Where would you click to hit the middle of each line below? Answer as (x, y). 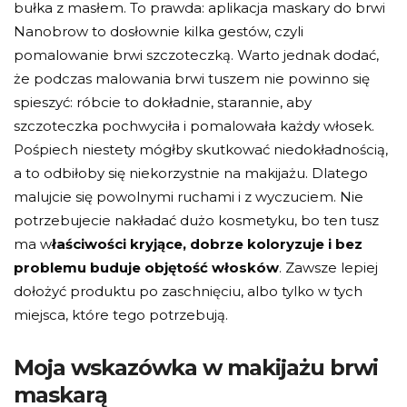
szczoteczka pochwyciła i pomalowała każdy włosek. (194, 125)
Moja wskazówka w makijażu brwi (196, 367)
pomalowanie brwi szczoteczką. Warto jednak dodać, (196, 55)
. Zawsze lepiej (328, 267)
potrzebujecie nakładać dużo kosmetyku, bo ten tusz (196, 220)
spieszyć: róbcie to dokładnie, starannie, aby (163, 102)
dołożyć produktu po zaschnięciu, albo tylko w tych (188, 291)
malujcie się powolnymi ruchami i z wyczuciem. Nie (189, 196)
